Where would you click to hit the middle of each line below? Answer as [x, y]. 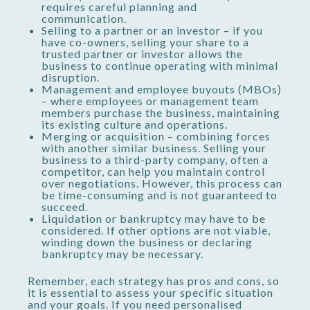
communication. [84, 19]
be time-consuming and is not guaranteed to [159, 195]
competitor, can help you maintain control [153, 172]
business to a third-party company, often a [155, 160]
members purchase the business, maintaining [161, 113]
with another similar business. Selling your [154, 148]
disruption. [71, 77]
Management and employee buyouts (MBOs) [162, 89]
